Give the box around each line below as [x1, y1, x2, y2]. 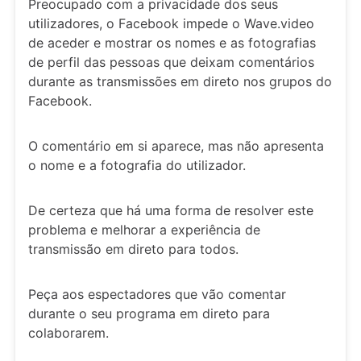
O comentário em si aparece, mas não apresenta [28, 138, 324, 154]
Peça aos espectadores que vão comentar [28, 286, 286, 302]
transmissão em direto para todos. [28, 241, 239, 257]
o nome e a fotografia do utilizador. [28, 157, 246, 173]
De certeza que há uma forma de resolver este [28, 202, 313, 218]
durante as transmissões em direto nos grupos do [28, 73, 332, 89]
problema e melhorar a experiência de [28, 222, 260, 238]
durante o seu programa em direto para [28, 305, 270, 322]
